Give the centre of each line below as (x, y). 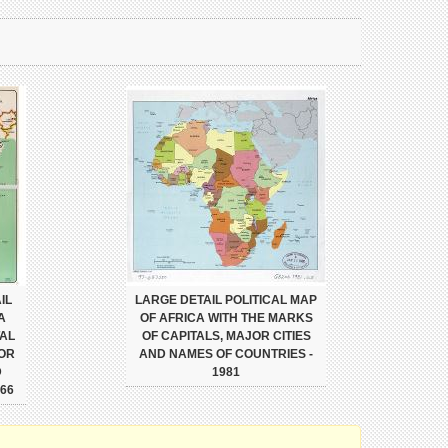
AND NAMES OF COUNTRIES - (226, 354)
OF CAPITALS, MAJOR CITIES (226, 336)
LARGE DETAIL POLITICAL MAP (226, 300)
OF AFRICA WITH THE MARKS (226, 318)
